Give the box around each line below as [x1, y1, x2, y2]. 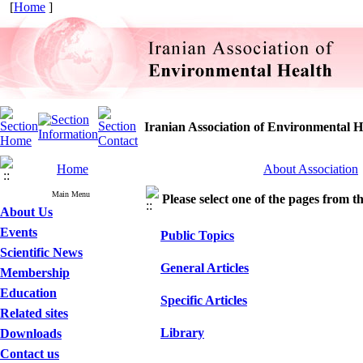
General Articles [160, 261, 249, 275]
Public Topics [160, 228, 234, 242]
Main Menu [52, 190, 90, 199]
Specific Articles [160, 293, 247, 307]
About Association [263, 162, 358, 176]
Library [160, 326, 204, 340]
